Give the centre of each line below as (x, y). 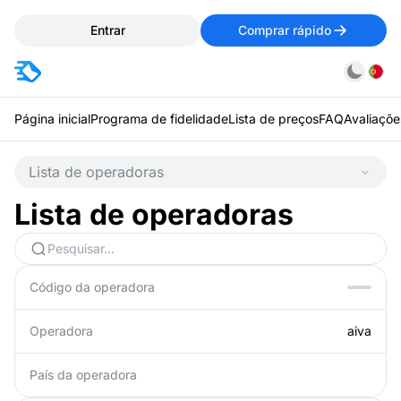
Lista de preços (273, 119)
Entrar (107, 30)
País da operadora (83, 375)
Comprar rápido (285, 30)
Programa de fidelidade (159, 119)
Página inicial (52, 119)
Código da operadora (92, 287)
